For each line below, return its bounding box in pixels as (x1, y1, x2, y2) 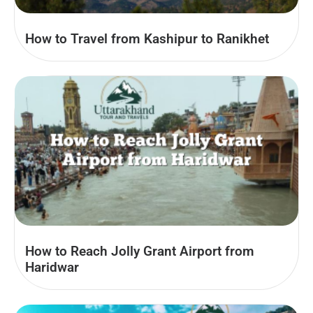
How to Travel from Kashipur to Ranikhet (25, 31, 269, 48)
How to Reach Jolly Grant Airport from (25, 243, 254, 260)
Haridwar (25, 259, 79, 276)
